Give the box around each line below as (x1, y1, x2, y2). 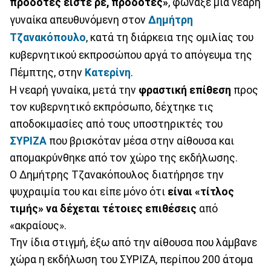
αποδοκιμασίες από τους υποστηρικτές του (10, 117, 223, 130)
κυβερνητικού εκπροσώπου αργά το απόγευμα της (10, 48, 252, 61)
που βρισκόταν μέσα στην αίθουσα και (49, 134, 234, 147)
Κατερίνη (85, 66, 131, 79)
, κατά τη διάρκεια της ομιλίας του (86, 31, 253, 44)
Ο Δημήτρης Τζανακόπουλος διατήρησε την (10, 168, 224, 181)
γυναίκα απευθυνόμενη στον (10, 13, 148, 26)
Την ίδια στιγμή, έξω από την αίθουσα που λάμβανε (10, 236, 257, 249)
